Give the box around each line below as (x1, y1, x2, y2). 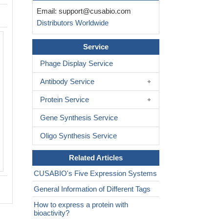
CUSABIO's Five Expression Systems (34, 169, 157, 178)
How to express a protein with (34, 200, 128, 209)
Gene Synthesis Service (40, 113, 118, 122)
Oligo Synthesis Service (40, 131, 117, 140)
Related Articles (69, 153, 123, 162)
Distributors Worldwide (33, 19, 109, 27)
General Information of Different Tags (34, 185, 151, 194)
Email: (33, 7, 59, 16)
